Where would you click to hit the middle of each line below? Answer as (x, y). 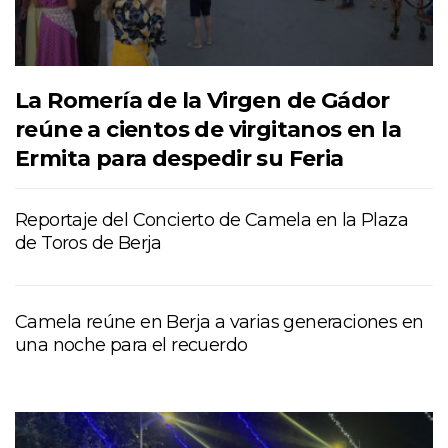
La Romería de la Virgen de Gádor (202, 101)
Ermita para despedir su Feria (179, 159)
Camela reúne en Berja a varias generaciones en (219, 322)
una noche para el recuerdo (131, 345)
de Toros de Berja (88, 243)
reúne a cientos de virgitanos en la (208, 130)
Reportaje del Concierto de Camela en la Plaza (211, 220)
